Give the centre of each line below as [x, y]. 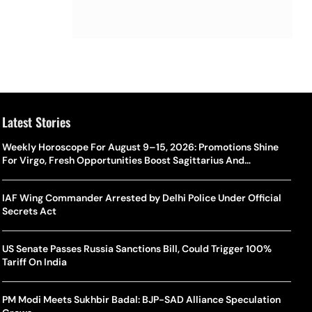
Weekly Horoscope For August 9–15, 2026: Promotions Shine [141, 147]
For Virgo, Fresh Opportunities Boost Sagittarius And [124, 160]
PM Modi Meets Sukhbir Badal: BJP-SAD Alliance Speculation [142, 299]
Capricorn [26, 173]
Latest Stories [37, 122]
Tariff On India [35, 262]
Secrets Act [30, 211]
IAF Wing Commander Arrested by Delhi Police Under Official [142, 198]
